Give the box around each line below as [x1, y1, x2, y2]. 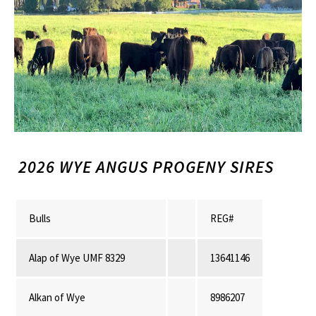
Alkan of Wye [29, 291, 85, 305]
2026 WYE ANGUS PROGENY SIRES [14, 156, 274, 178]
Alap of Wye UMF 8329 [29, 251, 125, 265]
